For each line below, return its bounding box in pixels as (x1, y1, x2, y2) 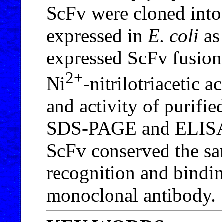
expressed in (46, 24, 148, 46)
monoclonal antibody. (46, 184, 216, 206)
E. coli (148, 24, 199, 46)
